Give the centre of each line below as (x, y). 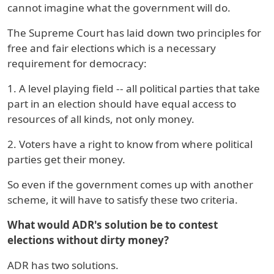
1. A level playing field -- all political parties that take (134, 89)
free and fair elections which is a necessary (112, 48)
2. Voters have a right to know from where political (130, 144)
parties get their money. (66, 160)
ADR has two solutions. (63, 265)
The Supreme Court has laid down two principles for (134, 33)
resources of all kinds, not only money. (101, 119)
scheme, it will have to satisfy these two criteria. (123, 200)
